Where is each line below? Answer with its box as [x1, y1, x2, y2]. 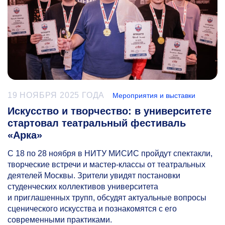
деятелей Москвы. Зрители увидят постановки [8, 171, 180, 180]
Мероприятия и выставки [113, 91, 196, 99]
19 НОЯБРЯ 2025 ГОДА [8, 90, 105, 99]
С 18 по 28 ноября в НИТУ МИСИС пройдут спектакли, [8, 149, 212, 158]
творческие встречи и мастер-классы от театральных [8, 160, 205, 169]
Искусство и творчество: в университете [8, 105, 211, 117]
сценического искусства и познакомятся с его [8, 204, 177, 213]
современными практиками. [8, 215, 112, 224]
